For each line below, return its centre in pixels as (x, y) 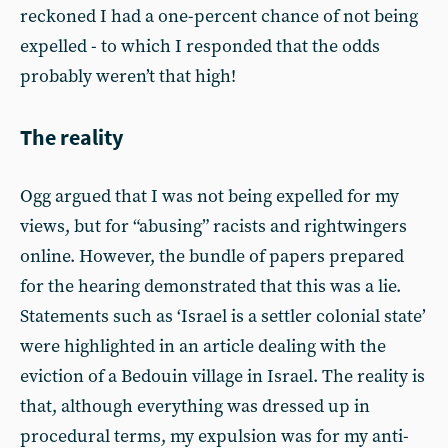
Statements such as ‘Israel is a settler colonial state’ (223, 316)
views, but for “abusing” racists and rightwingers (213, 226)
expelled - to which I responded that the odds (200, 46)
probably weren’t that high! (128, 76)
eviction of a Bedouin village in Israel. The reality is (222, 376)
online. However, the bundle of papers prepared (212, 256)
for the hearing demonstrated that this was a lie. (210, 286)
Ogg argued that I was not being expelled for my (209, 196)
